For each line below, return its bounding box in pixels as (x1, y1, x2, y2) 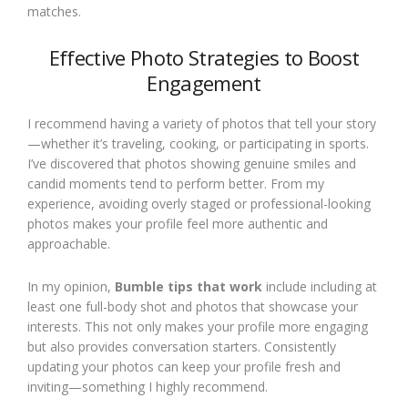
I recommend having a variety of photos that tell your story (27, 115, 376, 132)
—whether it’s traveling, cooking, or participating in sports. (27, 135, 369, 152)
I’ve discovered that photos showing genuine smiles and (27, 155, 356, 172)
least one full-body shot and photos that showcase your (27, 298, 358, 315)
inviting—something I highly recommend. (27, 378, 268, 395)
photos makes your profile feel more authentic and (27, 215, 328, 232)
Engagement (147, 69, 261, 97)
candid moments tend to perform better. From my (27, 175, 324, 192)
